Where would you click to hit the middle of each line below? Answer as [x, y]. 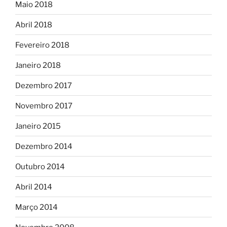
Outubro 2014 [40, 166]
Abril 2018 [34, 25]
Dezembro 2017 [44, 85]
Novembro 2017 [44, 106]
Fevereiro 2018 [42, 45]
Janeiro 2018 [38, 65]
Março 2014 [36, 207]
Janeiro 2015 [38, 126]
